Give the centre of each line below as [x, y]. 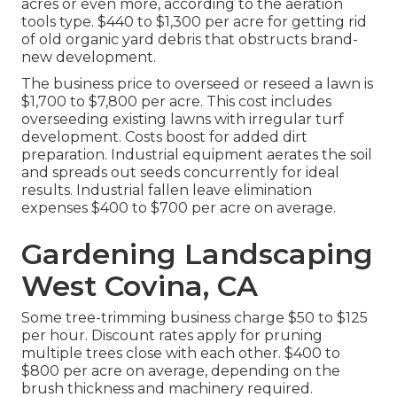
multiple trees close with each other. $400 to [181, 354]
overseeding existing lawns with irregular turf [183, 120]
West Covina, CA [140, 286]
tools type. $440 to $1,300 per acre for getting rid [194, 22]
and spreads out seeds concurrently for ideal [180, 173]
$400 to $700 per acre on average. [212, 208]
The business [69, 84]
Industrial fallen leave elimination [194, 191]
